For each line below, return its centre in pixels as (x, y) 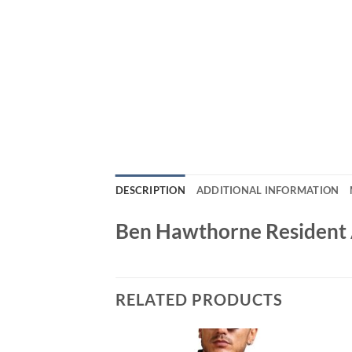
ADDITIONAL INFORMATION (268, 190)
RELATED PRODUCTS (199, 300)
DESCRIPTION (150, 190)
